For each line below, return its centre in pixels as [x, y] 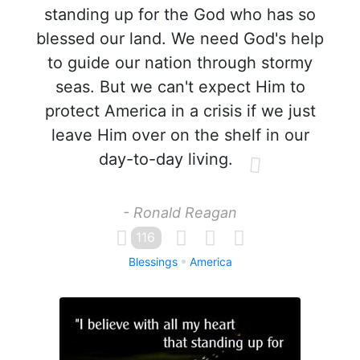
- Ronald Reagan [180, 213]
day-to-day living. [166, 159]
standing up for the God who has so [180, 14]
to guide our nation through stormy [180, 63]
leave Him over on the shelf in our [180, 135]
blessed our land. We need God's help [180, 39]
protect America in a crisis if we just [180, 111]
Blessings [153, 262]
